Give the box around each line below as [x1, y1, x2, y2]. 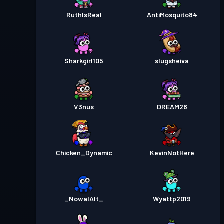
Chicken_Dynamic [55, 148, 112, 157]
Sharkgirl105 [64, 56, 103, 65]
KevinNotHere [149, 148, 194, 157]
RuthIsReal [66, 10, 102, 19]
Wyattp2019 [153, 194, 191, 203]
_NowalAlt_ [64, 194, 103, 203]
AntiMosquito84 [146, 10, 197, 19]
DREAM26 [156, 102, 187, 111]
